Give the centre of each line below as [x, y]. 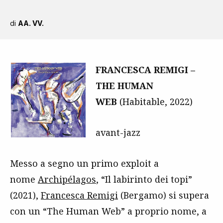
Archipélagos [67, 179]
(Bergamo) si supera [164, 195]
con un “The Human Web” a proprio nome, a [108, 211]
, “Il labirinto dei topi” [144, 179]
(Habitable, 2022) [155, 102]
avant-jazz [118, 132]
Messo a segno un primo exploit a [84, 163]
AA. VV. [31, 23]
